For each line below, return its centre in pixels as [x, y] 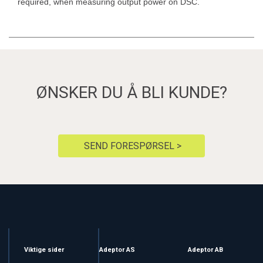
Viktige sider [44, 250]
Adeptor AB [205, 250]
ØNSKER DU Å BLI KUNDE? [131, 92]
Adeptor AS [117, 250]
